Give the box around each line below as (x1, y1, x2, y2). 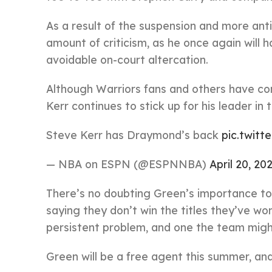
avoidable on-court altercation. (46, 53, 208, 66)
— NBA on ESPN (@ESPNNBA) (46, 157, 209, 171)
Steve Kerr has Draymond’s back (46, 128, 222, 141)
